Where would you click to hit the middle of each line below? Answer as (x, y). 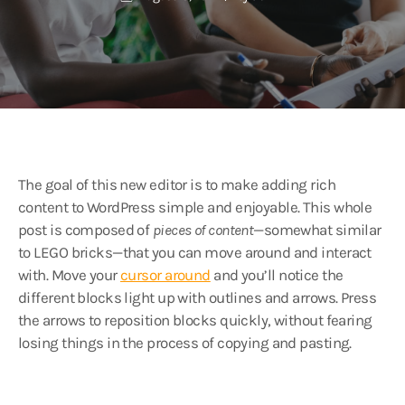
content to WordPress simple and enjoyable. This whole (195, 207)
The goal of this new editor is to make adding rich (177, 184)
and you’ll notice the (277, 275)
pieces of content (203, 230)
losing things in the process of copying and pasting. (185, 343)
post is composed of (85, 230)
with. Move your (70, 275)
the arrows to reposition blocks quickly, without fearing (195, 320)
